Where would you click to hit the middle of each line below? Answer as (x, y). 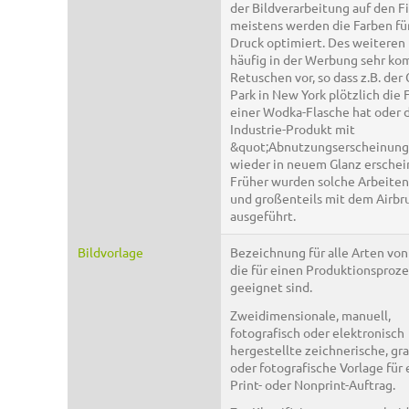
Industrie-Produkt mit (293, 129)
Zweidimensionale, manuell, (310, 315)
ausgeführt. (263, 216)
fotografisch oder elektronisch (317, 332)
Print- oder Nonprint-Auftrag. (313, 384)
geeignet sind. (271, 287)
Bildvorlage (110, 252)
